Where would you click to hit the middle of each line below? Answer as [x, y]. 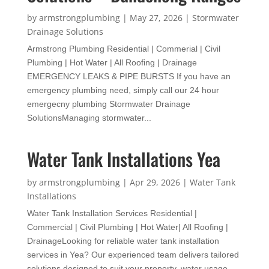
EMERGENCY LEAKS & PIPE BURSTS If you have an [128, 76]
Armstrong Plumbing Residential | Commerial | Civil [123, 48]
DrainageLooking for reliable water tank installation [123, 240]
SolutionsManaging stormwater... [89, 117]
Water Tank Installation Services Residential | [112, 213]
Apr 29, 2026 [155, 182]
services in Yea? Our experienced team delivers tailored [133, 254]
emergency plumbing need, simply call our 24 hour [123, 90]
